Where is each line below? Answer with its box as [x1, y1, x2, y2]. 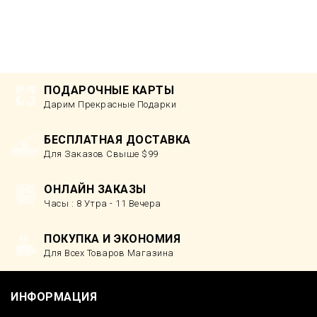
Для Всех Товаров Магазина [44, 247, 174, 258]
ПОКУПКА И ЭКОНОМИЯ [44, 231, 180, 246]
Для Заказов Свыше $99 [44, 148, 158, 159]
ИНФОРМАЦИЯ [11, 289, 97, 304]
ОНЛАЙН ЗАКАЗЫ [44, 182, 146, 196]
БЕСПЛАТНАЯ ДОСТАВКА [44, 132, 191, 146]
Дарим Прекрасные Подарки [44, 98, 176, 110]
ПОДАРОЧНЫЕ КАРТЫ [44, 83, 174, 97]
